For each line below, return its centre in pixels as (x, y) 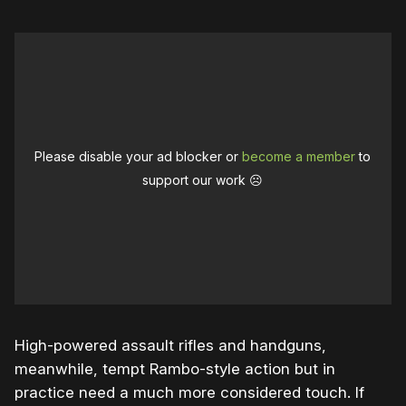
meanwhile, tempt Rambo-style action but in (175, 369)
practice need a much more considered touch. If (189, 393)
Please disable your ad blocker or (139, 157)
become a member (299, 157)
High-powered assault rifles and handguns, (170, 346)
